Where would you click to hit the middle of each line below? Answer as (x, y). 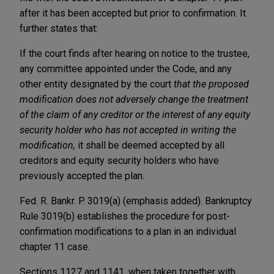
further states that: (59, 28)
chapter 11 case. (55, 246)
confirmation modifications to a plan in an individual (128, 231)
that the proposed (211, 84)
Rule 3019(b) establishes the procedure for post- (125, 216)
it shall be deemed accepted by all (150, 145)
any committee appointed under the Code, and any (126, 68)
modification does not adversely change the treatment (134, 99)
